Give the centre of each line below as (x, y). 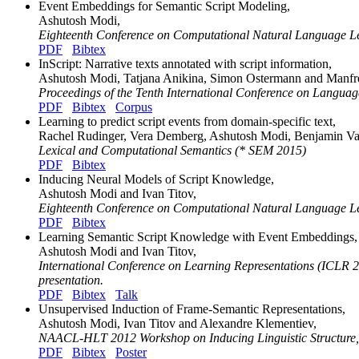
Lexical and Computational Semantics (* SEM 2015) (172, 150)
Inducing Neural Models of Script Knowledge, (156, 179)
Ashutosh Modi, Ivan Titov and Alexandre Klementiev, (177, 323)
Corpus (134, 107)
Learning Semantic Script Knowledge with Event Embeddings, (198, 236)
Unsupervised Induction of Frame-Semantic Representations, (192, 309)
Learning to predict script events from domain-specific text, (187, 121)
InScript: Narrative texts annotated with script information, (185, 63)
